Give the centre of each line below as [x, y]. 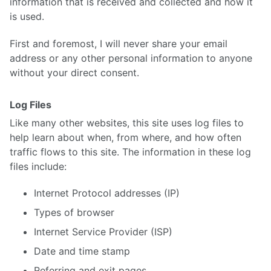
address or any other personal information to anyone [131, 58]
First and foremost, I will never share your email [119, 43]
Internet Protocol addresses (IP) [107, 193]
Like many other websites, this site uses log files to [127, 122]
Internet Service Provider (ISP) [103, 232]
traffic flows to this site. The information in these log [130, 152]
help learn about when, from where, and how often [126, 137]
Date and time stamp [82, 251]
